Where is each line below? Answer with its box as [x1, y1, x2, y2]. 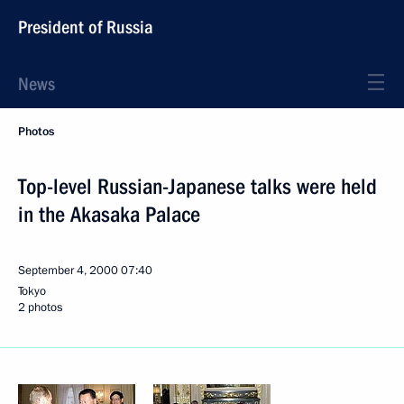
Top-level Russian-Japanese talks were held [18, 174, 377, 199]
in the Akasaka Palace [18, 202, 200, 227]
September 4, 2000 [18, 262, 118, 279]
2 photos [18, 299, 62, 316]
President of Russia [18, 16, 153, 38]
